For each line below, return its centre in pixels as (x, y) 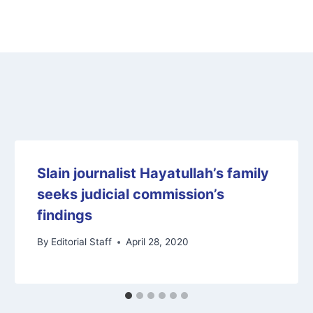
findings (65, 215)
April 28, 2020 (158, 242)
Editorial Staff (82, 242)
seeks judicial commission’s (131, 194)
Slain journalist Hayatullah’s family (153, 173)
